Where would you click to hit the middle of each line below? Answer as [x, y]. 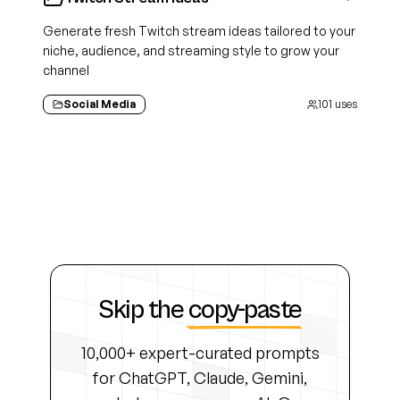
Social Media [100, 104]
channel [66, 70]
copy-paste [245, 310]
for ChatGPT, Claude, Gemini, [200, 378]
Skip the [141, 310]
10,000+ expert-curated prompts [200, 353]
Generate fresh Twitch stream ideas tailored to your [199, 31]
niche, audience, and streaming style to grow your [191, 50]
